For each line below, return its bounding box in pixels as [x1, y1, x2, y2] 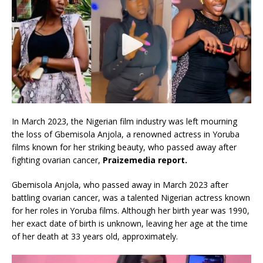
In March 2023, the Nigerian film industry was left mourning [12, 116, 237, 127]
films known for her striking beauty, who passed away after [12, 141, 237, 153]
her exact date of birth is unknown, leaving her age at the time [12, 218, 248, 230]
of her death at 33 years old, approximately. [12, 231, 178, 242]
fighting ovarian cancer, [12, 154, 103, 166]
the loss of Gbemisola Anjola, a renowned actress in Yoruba [12, 129, 240, 140]
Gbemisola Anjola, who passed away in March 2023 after [12, 179, 228, 191]
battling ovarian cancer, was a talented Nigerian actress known [12, 192, 250, 204]
